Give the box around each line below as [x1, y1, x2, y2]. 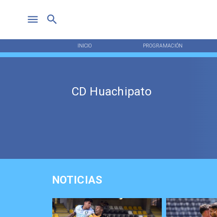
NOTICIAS [52, 173, 103, 187]
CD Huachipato [71, 85, 152, 99]
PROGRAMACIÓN [142, 42, 183, 49]
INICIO [77, 42, 92, 49]
